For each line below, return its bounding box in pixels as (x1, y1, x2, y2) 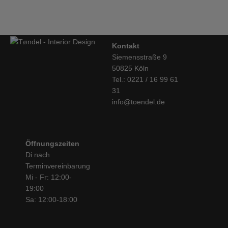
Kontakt (112, 42, 139, 50)
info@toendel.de (112, 98, 165, 106)
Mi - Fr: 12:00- (25, 173, 72, 182)
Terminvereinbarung (25, 162, 90, 170)
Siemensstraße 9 (112, 53, 167, 62)
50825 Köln (112, 64, 149, 73)
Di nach (25, 151, 50, 159)
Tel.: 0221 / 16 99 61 (112, 75, 178, 84)
